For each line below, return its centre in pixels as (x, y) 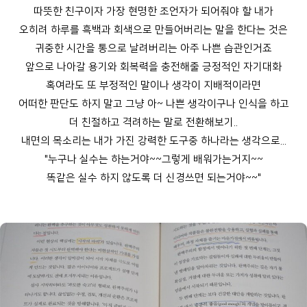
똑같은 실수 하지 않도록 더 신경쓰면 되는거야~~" (153, 178)
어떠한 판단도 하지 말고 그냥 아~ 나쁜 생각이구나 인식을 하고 (153, 104)
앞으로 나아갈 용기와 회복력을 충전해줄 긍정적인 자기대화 (153, 67)
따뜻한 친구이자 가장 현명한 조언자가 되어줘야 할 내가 (153, 12)
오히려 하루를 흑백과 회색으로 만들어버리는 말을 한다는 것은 (153, 30)
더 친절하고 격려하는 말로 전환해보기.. (153, 123)
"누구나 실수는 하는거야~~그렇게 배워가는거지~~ (153, 160)
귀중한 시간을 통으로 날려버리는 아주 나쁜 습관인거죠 (153, 49)
